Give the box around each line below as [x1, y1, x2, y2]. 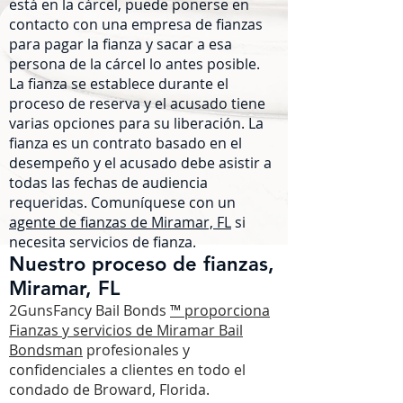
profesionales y [83, 340, 190, 360]
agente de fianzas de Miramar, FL [9, 212, 231, 232]
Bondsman [9, 340, 83, 360]
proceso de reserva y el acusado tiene [9, 94, 265, 113]
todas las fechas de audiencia [9, 173, 208, 193]
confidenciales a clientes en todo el [9, 360, 246, 380]
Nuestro [9, 252, 92, 276]
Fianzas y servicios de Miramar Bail [9, 320, 243, 340]
